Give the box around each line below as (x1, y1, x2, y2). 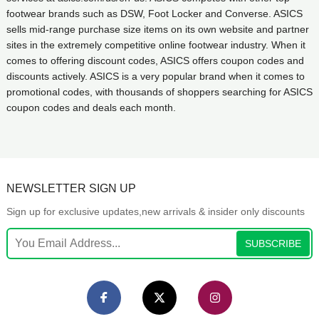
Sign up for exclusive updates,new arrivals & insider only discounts (6, 206, 305, 217)
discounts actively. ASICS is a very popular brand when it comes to (6, 70, 305, 82)
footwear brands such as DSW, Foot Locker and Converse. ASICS (6, 8, 303, 19)
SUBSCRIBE (245, 238, 302, 249)
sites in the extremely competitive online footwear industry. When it (6, 39, 305, 51)
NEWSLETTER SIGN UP (6, 182, 136, 194)
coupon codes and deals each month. (6, 102, 176, 113)
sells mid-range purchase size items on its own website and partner (6, 23, 309, 35)
